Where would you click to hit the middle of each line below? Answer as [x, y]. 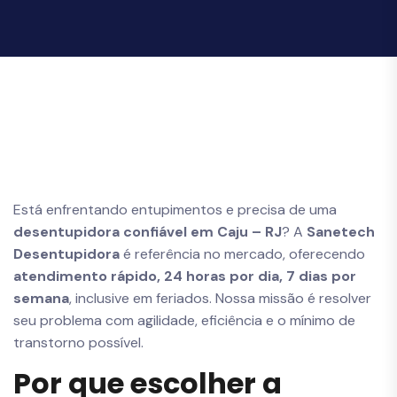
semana [41, 298]
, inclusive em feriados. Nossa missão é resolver [220, 298]
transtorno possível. [78, 343]
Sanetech [341, 232]
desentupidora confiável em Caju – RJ [148, 232]
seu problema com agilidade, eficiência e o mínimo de [184, 320]
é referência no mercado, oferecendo [242, 254]
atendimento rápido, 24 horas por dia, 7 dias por [185, 276]
